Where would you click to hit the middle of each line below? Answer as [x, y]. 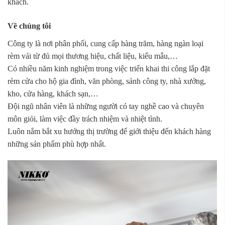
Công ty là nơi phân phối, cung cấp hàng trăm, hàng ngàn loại [105, 43]
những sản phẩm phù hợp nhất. [57, 144]
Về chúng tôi [29, 26]
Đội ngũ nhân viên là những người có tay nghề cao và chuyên [106, 106]
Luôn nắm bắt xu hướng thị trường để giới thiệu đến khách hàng [109, 131]
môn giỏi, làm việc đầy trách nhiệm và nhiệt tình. [85, 119]
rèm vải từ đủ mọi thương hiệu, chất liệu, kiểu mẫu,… [93, 56]
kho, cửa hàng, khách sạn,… [53, 93]
